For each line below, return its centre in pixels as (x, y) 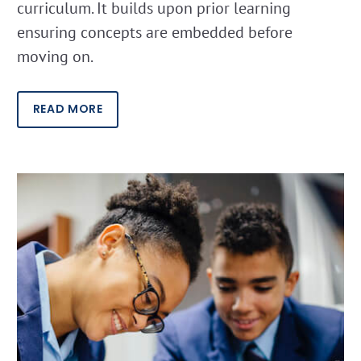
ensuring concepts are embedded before (155, 32)
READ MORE (68, 109)
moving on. (55, 56)
